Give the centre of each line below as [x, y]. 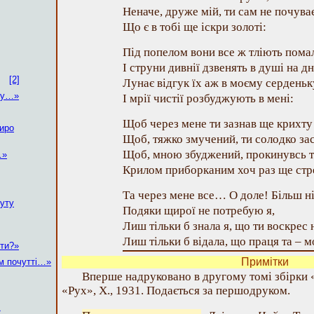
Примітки [265, 262]
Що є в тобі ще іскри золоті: [194, 27]
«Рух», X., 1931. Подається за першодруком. [176, 291]
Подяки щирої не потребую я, [199, 211]
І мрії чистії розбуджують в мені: [208, 98]
